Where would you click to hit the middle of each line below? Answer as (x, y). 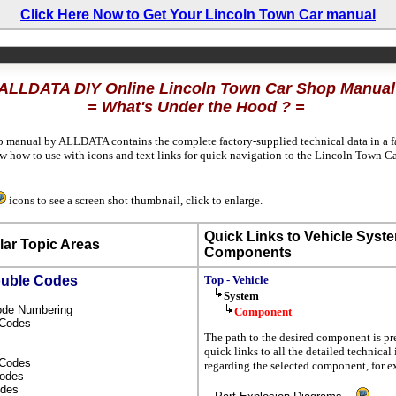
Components (248, 252)
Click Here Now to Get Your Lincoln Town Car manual (198, 15)
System (241, 295)
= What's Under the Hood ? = (198, 107)
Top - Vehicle (236, 279)
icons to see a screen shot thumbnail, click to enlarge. (134, 200)
